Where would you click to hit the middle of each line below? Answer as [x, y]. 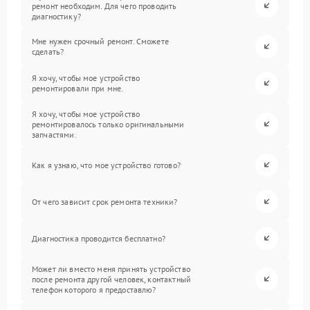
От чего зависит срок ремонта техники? [105, 201]
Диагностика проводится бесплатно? [99, 238]
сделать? [48, 52]
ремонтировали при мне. [78, 89]
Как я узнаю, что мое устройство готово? [106, 165]
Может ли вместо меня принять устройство [111, 268]
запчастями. [54, 134]
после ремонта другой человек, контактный [111, 279]
